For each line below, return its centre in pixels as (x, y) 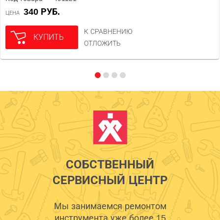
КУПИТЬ (49, 37)
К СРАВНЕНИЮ (108, 31)
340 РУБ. (44, 12)
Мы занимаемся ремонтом (110, 206)
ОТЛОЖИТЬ (102, 43)
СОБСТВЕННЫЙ (110, 164)
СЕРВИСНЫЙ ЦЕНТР (110, 180)
